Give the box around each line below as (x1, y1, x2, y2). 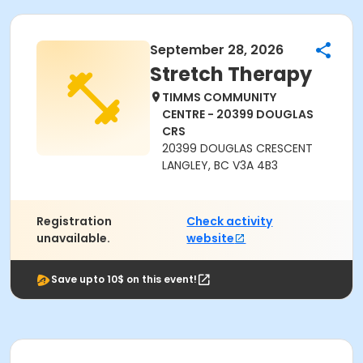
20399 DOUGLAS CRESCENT (162, 140, 313, 156)
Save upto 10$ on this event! (51, 272, 197, 286)
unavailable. (36, 230, 110, 246)
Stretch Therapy (150, 61, 312, 88)
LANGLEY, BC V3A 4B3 (162, 157, 278, 173)
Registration (36, 213, 112, 229)
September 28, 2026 (150, 41, 284, 59)
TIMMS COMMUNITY (162, 89, 276, 105)
